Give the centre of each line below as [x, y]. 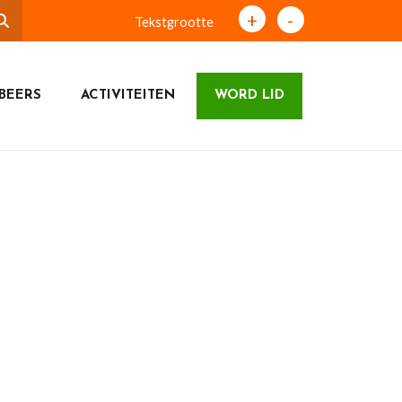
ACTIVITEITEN [127, 96]
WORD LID [249, 96]
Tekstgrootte [174, 22]
